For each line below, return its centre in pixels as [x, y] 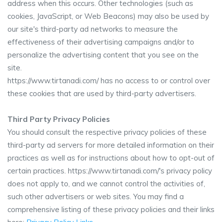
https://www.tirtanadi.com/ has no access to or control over [109, 81]
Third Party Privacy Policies [59, 119]
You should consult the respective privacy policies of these [107, 132]
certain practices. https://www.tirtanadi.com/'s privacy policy [110, 171]
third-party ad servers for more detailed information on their [111, 145]
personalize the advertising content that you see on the [103, 55]
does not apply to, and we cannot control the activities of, [106, 184]
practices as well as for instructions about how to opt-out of [111, 158]
